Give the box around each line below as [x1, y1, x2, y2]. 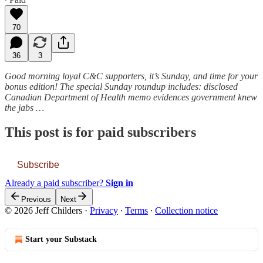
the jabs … [5, 102, 44, 113]
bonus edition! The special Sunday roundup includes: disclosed [5, 81, 238, 92]
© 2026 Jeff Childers [5, 205, 82, 216]
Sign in [106, 178, 133, 188]
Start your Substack [25, 235, 97, 244]
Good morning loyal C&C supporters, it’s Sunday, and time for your [5, 70, 258, 81]
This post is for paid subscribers [5, 124, 196, 140]
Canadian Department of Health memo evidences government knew [5, 92, 257, 102]
